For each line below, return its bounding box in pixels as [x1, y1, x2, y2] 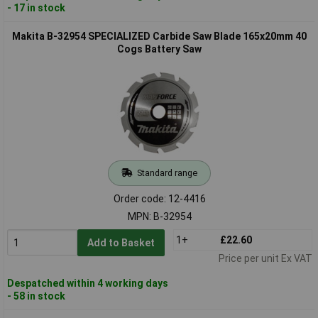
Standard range [136, 167, 197, 178]
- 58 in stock [6, 290, 65, 302]
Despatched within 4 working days [6, 277, 168, 289]
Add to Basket [87, 236, 155, 248]
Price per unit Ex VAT [218, 252, 312, 264]
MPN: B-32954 [127, 210, 192, 222]
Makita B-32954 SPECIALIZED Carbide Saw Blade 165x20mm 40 [12, 30, 307, 42]
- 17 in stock [6, 1, 65, 13]
